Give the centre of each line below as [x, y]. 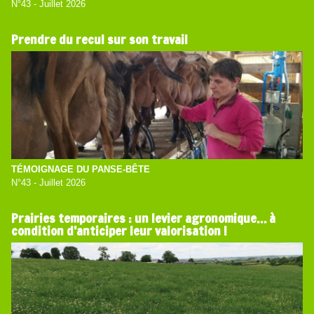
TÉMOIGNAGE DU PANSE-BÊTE [81, 170]
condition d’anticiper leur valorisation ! [120, 231]
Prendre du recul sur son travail [100, 40]
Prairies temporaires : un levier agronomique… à [144, 218]
